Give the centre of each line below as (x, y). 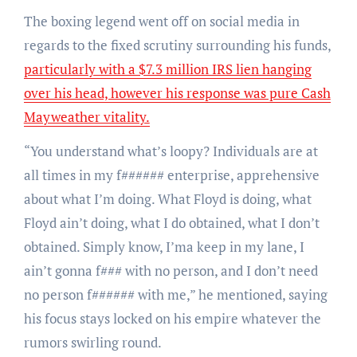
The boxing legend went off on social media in (161, 22)
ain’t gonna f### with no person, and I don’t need (171, 271)
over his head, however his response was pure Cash (177, 93)
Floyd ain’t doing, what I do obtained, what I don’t (171, 223)
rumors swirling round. (92, 343)
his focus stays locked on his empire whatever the (172, 319)
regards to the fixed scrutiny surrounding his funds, (177, 45)
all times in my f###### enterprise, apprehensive (171, 175)
